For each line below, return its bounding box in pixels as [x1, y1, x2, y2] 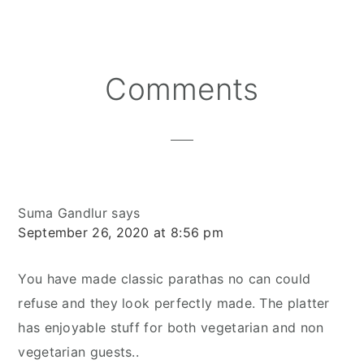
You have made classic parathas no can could [18, 270, 311, 287]
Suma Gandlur [18, 204, 107, 221]
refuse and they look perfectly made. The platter [18, 294, 330, 311]
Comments [105, 70, 259, 107]
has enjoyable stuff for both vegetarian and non [18, 318, 324, 336]
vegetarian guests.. [18, 343, 140, 360]
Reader [17, 70, 89, 96]
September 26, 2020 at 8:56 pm [18, 223, 224, 240]
